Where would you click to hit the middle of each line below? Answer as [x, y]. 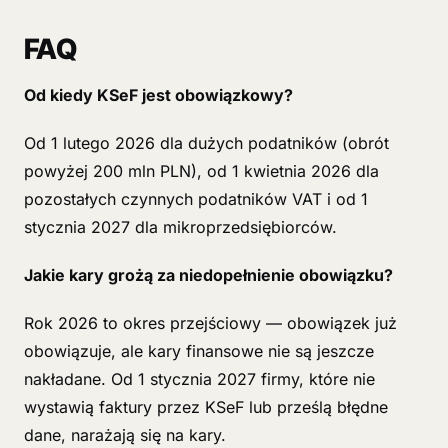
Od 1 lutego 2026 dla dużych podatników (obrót [206, 143]
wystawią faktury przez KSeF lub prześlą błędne [206, 407]
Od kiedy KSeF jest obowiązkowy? [158, 95]
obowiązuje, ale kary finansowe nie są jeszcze [199, 351]
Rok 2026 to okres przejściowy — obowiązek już [210, 323]
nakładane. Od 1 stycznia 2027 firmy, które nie [199, 379]
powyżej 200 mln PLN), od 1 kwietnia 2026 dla [201, 171]
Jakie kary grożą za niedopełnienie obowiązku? [208, 275]
